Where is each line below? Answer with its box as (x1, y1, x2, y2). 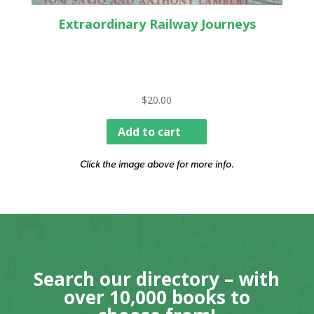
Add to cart (118, 123, 182, 139)
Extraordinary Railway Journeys (57, 15, 256, 32)
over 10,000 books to (63, 284, 250, 310)
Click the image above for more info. (79, 157, 234, 170)
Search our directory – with (34, 266, 280, 292)
